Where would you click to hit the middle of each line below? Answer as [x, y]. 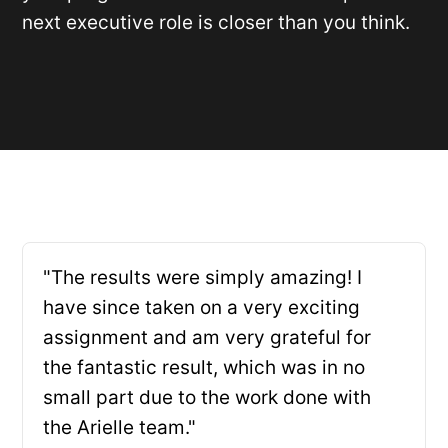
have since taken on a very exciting [202, 308]
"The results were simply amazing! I [203, 278]
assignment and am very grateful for [207, 338]
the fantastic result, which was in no [204, 368]
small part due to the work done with [207, 398]
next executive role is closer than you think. [216, 23]
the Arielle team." [120, 428]
